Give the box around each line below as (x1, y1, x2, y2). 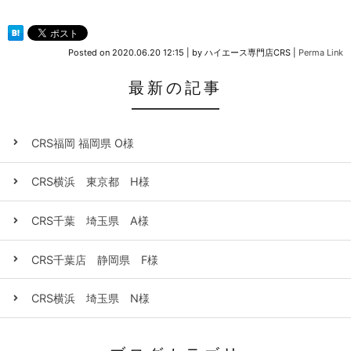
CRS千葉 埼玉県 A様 (31, 214, 149, 228)
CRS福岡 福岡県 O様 (31, 136, 134, 150)
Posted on (68, 47, 112, 59)
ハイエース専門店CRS (204, 47, 291, 59)
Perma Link (299, 47, 343, 59)
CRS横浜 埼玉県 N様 (31, 291, 150, 306)
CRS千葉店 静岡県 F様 (31, 252, 158, 266)
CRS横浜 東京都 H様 (31, 175, 150, 189)
